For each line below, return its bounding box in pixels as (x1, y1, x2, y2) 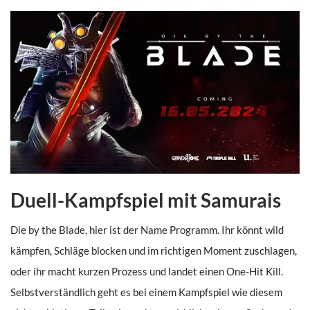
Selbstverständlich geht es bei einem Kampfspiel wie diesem (10, 286, 282, 299)
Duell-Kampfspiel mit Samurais (10, 188, 281, 212)
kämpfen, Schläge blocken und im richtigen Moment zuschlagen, (10, 244, 297, 257)
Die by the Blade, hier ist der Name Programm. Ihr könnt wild (10, 224, 284, 237)
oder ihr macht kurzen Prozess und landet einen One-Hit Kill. (10, 265, 283, 278)
